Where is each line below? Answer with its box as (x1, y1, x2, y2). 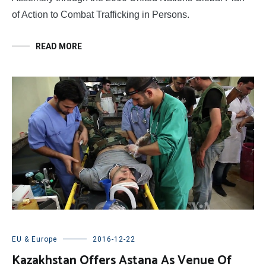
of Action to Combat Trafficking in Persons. (12, 9, 189, 20)
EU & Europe (12, 235, 57, 243)
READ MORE (36, 41, 82, 51)
